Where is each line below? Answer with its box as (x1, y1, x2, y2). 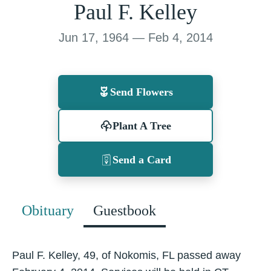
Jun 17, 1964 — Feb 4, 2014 (58, 31, 213, 44)
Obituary (22, 203, 74, 218)
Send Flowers (110, 86, 173, 98)
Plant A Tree (112, 120, 171, 132)
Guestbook (93, 203, 156, 218)
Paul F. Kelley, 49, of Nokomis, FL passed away (12, 249, 241, 261)
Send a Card (112, 154, 171, 166)
